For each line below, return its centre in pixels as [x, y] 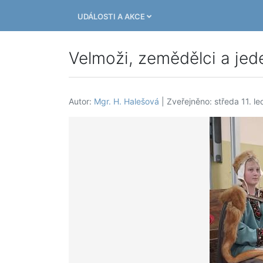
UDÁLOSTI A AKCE [112, 16]
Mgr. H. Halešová [127, 101]
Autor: [81, 101]
